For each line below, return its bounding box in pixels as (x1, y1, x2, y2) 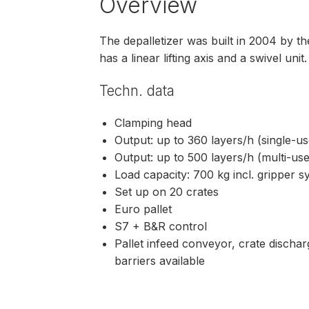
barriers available (114, 254, 206, 268)
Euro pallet (114, 202, 172, 217)
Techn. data (99, 81, 179, 99)
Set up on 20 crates (114, 185, 223, 199)
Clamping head (114, 116, 192, 130)
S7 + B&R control (114, 219, 208, 234)
